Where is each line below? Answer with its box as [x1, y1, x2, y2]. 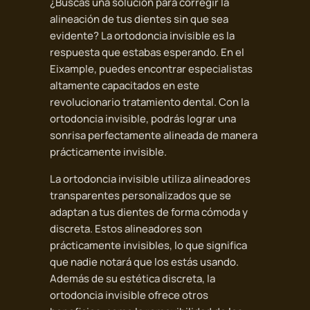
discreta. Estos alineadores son [49, 221, 202, 237]
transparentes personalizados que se [49, 188, 231, 203]
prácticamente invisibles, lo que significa [49, 238, 247, 253]
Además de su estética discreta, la [49, 271, 215, 286]
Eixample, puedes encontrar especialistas [49, 62, 253, 77]
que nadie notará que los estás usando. [49, 255, 239, 270]
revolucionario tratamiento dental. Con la [49, 95, 249, 110]
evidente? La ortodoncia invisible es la [49, 28, 235, 44]
